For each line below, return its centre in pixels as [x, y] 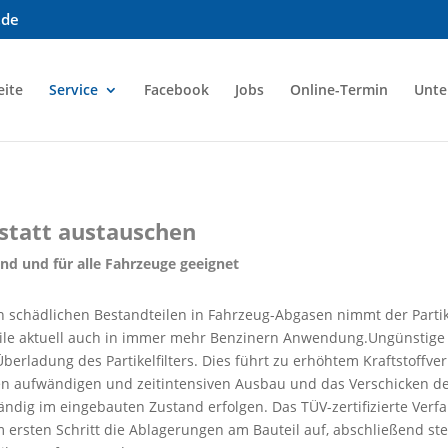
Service [73, 89]
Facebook [176, 89]
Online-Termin [338, 89]
